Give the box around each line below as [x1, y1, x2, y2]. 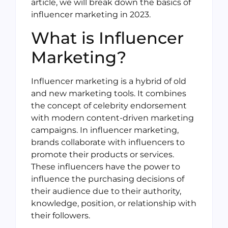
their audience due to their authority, [31, 186, 181, 196]
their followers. [31, 210, 90, 220]
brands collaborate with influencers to [31, 137, 185, 147]
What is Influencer [31, 27, 184, 48]
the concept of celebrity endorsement [31, 100, 187, 110]
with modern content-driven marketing [31, 112, 194, 123]
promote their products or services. [31, 149, 174, 159]
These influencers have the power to [31, 161, 180, 172]
